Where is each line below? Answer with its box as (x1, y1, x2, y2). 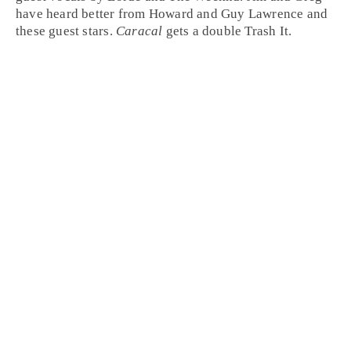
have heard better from (16, 5, 149, 21)
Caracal (115, 23, 163, 38)
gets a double (162, 23, 245, 38)
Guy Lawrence (221, 5, 304, 21)
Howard (148, 5, 194, 21)
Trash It (244, 23, 289, 38)
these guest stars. (16, 23, 116, 38)
